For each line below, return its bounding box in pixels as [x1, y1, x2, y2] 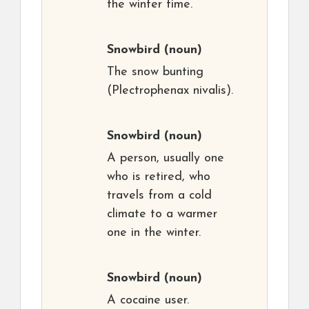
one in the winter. [107, 226, 201, 239]
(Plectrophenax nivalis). [107, 84, 233, 97]
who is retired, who [107, 170, 210, 183]
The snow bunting [107, 66, 203, 79]
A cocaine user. [107, 294, 189, 307]
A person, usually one [107, 152, 224, 165]
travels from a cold [107, 189, 212, 202]
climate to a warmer [107, 208, 217, 221]
